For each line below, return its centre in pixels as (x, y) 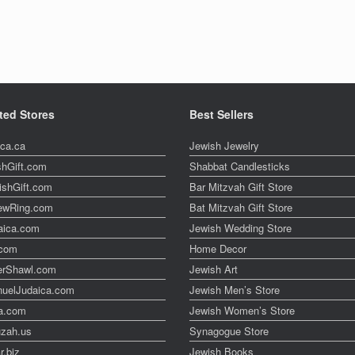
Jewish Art (214, 269)
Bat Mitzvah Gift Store (241, 207)
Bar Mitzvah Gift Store (241, 187)
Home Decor (218, 248)
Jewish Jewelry (224, 145)
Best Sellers (221, 114)
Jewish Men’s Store (235, 290)
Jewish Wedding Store (240, 228)
